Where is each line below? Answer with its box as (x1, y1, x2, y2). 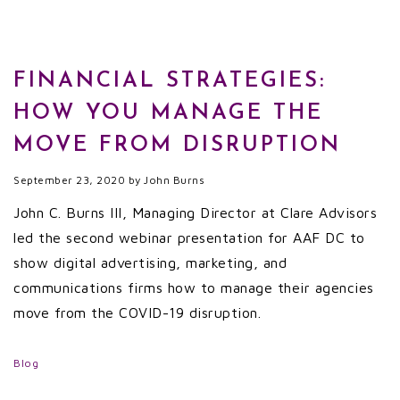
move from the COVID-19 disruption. (13, 304, 261, 321)
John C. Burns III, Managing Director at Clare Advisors (13, 204, 377, 221)
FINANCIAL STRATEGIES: (13, 71, 326, 92)
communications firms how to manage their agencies (13, 279, 374, 296)
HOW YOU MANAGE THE (13, 103, 323, 124)
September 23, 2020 (13, 173, 125, 187)
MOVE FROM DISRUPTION (13, 135, 341, 156)
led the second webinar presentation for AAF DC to (13, 229, 365, 246)
